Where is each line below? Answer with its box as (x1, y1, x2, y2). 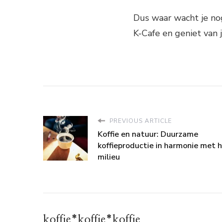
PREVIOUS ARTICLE (108, 117, 172, 125)
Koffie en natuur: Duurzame (98, 129, 198, 140)
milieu (98, 152, 120, 163)
